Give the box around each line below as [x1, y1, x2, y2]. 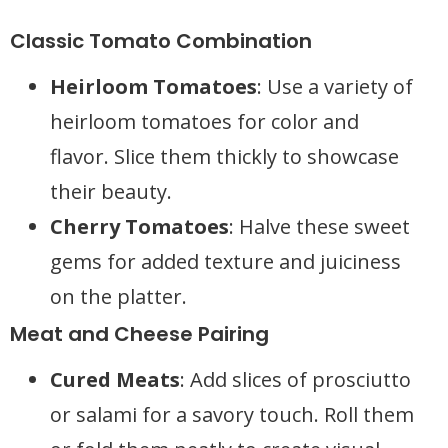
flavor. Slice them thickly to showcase [50, 143, 399, 170]
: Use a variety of [257, 73, 413, 100]
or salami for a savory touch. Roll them [50, 401, 414, 428]
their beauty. [50, 178, 172, 205]
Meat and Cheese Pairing [10, 320, 269, 348]
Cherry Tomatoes [50, 213, 229, 240]
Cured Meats [50, 366, 180, 393]
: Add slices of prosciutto [180, 366, 411, 393]
